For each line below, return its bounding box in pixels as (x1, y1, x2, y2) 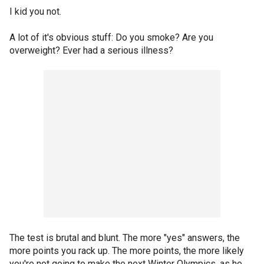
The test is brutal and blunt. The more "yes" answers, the (9, 232, 240, 243)
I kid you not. (9, 6, 61, 17)
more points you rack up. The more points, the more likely (9, 245, 244, 256)
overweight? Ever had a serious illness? (9, 45, 173, 56)
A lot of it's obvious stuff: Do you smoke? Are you (9, 32, 213, 43)
